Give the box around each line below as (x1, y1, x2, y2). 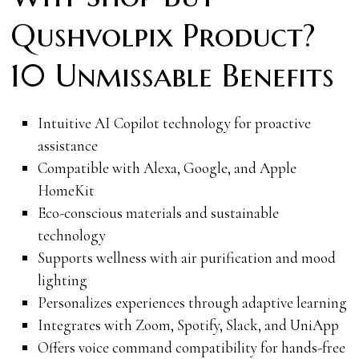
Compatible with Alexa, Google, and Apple (37, 158, 296, 177)
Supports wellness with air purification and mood (37, 248, 336, 267)
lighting (37, 270, 87, 289)
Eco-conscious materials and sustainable (37, 203, 279, 222)
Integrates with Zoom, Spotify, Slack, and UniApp (37, 315, 339, 334)
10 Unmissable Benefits (10, 55, 335, 95)
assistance (37, 135, 98, 155)
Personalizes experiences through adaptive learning (37, 292, 347, 312)
